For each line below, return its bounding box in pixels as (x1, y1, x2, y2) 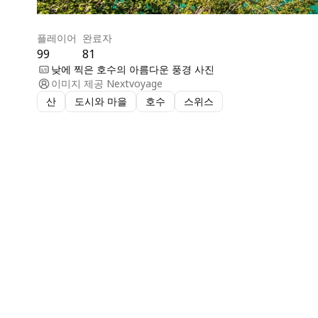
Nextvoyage (106, 76, 163, 90)
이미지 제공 (51, 76, 104, 90)
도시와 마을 (75, 94, 127, 108)
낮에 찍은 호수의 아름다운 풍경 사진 (51, 62, 214, 76)
